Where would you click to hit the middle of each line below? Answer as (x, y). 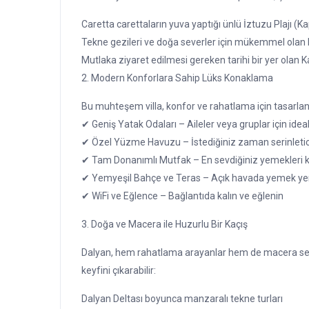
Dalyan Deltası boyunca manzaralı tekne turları (182, 299)
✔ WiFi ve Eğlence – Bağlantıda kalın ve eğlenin (182, 196)
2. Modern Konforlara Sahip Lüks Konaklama (177, 78)
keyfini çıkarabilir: (119, 271)
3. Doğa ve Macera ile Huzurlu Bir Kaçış (165, 225)
